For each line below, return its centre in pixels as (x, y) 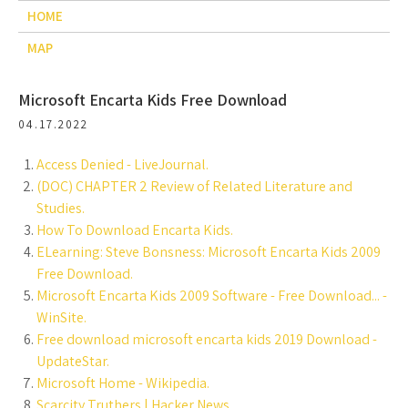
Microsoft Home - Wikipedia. (123, 383)
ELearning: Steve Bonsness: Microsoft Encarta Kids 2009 (209, 252)
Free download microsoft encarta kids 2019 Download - (207, 339)
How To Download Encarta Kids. (135, 230)
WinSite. (61, 317)
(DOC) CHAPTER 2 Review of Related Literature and (194, 186)
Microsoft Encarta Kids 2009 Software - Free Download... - (212, 296)
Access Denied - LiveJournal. (122, 164)
